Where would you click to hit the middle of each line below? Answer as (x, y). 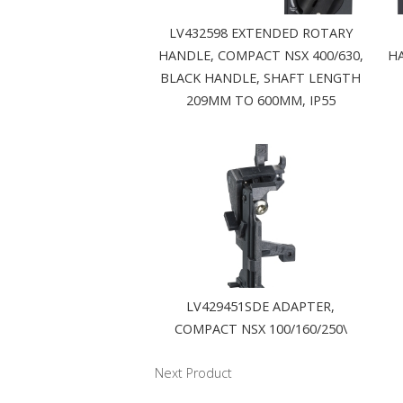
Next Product (193, 373)
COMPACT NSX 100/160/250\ (260, 329)
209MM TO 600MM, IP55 (260, 101)
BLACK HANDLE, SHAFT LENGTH (260, 78)
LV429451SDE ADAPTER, (260, 307)
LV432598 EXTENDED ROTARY (260, 33)
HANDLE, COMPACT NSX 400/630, (260, 56)
